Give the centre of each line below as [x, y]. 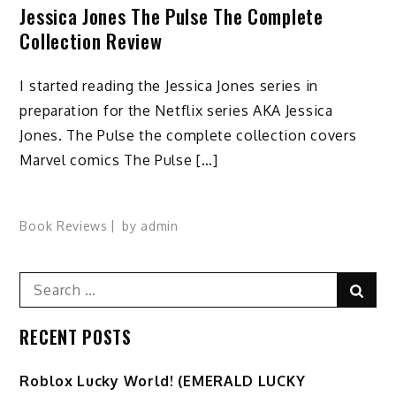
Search [42, 282]
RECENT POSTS [76, 336]
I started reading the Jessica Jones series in [169, 85]
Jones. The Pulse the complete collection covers [188, 135]
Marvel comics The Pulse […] [119, 160]
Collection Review [91, 41]
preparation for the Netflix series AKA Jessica [176, 110]
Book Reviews [64, 225]
